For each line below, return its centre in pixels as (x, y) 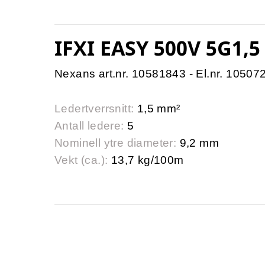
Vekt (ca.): (81, 160)
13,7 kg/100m (146, 160)
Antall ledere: (89, 126)
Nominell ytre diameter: (116, 143)
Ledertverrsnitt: (94, 109)
